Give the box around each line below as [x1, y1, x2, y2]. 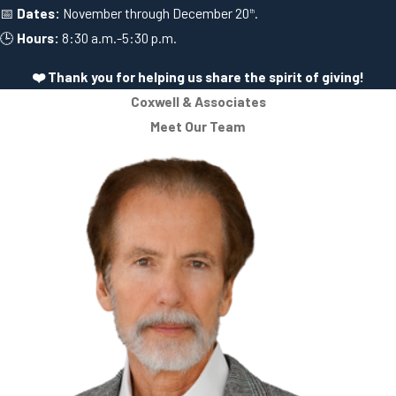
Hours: [17, 29, 59, 47]
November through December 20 [60, 4, 249, 22]
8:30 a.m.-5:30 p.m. [59, 29, 177, 47]
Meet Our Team [150, 117, 246, 134]
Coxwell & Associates [130, 92, 266, 110]
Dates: [17, 4, 60, 22]
